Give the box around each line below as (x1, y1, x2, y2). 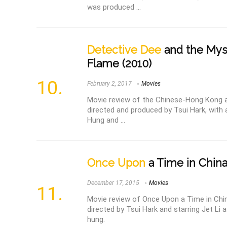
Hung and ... (87, 115, 125, 125)
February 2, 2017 (87, 80, 132, 87)
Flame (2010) (87, 57, 152, 70)
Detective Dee (87, 43, 161, 56)
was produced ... (87, 2, 141, 12)
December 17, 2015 (87, 179, 139, 186)
